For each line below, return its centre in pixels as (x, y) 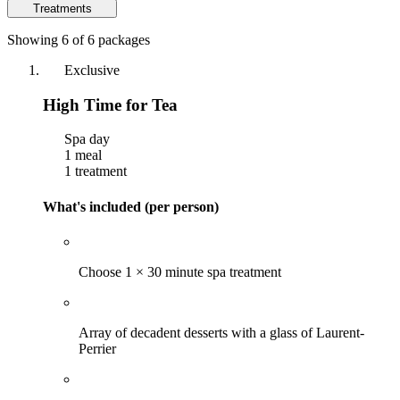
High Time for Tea (110, 104)
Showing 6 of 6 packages (79, 40)
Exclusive (90, 71)
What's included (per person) (131, 206)
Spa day (85, 139)
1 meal (81, 155)
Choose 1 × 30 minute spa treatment (180, 272)
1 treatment (94, 171)
